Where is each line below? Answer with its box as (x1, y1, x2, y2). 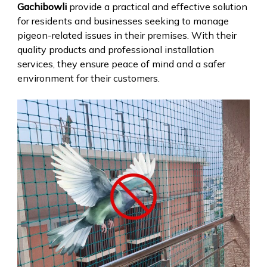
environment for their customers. (17, 72, 160, 84)
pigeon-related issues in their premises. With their (17, 29, 237, 41)
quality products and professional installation (17, 43, 214, 55)
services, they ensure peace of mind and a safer (17, 57, 225, 70)
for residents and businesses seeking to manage (17, 14, 229, 27)
